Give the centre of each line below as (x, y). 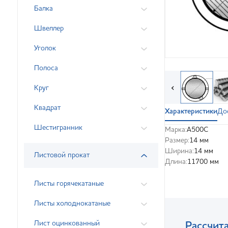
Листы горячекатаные (69, 184)
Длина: (176, 162)
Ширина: (179, 151)
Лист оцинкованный (67, 223)
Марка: (176, 130)
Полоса (46, 68)
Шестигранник (58, 128)
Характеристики (191, 111)
